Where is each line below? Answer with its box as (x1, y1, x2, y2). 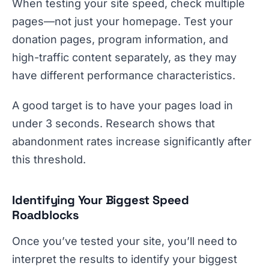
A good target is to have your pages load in (12, 99, 233, 112)
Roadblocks (12, 207, 79, 223)
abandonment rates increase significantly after (12, 135, 252, 148)
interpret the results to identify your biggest (12, 253, 237, 266)
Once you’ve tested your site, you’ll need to (12, 235, 237, 248)
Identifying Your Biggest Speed (12, 192, 189, 208)
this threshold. (12, 153, 86, 166)
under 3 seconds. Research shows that (12, 117, 215, 130)
